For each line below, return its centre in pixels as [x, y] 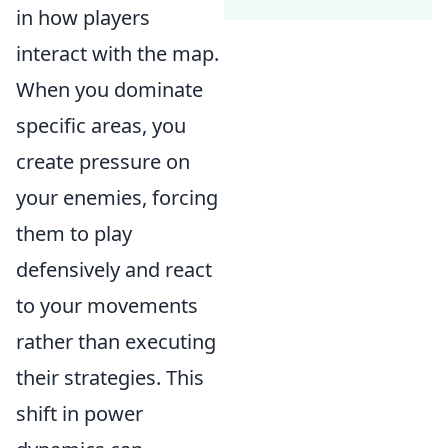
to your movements [107, 305]
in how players [83, 17]
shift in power [79, 413]
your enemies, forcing [117, 197]
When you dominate [109, 89]
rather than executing [116, 341]
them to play [74, 233]
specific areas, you [101, 125]
